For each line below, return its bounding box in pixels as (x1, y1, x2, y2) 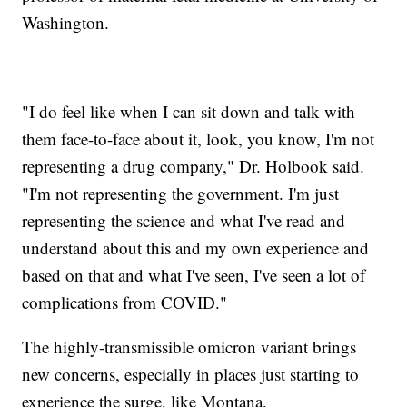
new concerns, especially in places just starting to (22, 362, 360, 385)
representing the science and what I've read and (22, 208, 346, 232)
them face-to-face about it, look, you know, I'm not (22, 126, 375, 150)
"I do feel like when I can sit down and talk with (22, 99, 356, 123)
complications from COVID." (22, 290, 228, 313)
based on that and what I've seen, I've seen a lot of (22, 263, 366, 286)
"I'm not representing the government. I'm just (22, 181, 340, 204)
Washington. (22, 10, 110, 34)
